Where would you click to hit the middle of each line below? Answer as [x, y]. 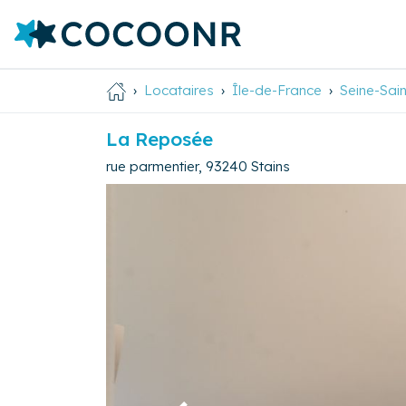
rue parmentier [152, 166]
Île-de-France [277, 91]
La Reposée [159, 138]
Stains [271, 166]
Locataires [179, 91]
